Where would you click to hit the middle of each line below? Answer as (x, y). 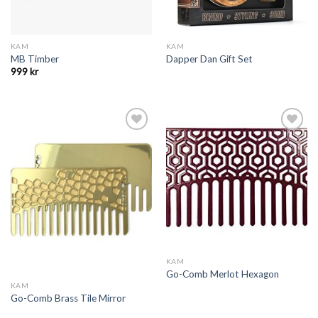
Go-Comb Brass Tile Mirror (68, 298)
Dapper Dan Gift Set (209, 59)
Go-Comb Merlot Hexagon (222, 274)
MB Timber (34, 59)
